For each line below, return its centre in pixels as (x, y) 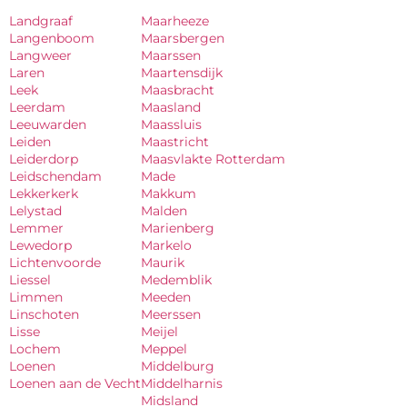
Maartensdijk (182, 73)
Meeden (166, 297)
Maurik (163, 263)
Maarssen (171, 55)
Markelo (166, 245)
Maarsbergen (183, 38)
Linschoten (44, 314)
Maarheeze (175, 21)
